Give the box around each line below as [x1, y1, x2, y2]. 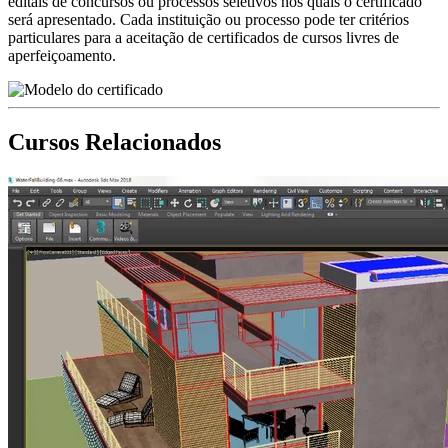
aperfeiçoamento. [8, 47, 116, 65]
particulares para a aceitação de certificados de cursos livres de [8, 29, 399, 47]
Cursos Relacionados [8, 129, 221, 156]
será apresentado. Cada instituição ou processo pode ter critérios [8, 11, 409, 29]
